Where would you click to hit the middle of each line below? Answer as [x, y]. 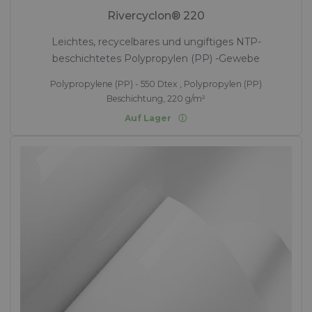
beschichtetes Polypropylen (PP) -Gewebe [156, 58]
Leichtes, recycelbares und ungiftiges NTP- [156, 41]
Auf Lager [148, 118]
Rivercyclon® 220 [156, 15]
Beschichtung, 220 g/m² [156, 98]
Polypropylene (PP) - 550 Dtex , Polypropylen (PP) [156, 84]
